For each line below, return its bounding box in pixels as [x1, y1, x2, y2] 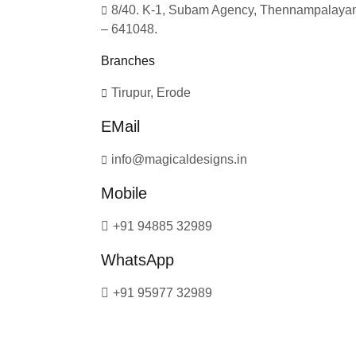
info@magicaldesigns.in [111, 152, 247, 166]
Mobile [101, 184, 147, 202]
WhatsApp [101, 250, 174, 269]
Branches [101, 53, 155, 68]
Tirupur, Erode [111, 85, 191, 99]
